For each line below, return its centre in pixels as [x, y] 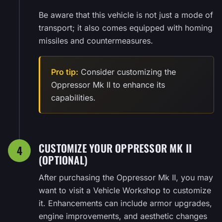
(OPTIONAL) [63, 160]
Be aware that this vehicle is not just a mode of [126, 15]
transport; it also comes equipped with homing [126, 28]
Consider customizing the [127, 72]
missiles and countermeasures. [96, 40]
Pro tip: [65, 72]
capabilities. [73, 97]
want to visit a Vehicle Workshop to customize [125, 190]
